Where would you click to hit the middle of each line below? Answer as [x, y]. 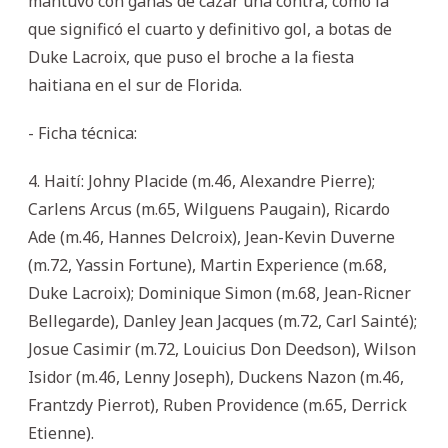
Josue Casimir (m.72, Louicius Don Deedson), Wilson [222, 348]
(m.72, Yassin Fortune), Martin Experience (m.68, [207, 264]
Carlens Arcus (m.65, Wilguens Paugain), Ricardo [209, 208]
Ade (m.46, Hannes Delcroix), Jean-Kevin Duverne [211, 236]
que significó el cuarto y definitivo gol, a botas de [210, 28]
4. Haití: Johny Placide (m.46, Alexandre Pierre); [201, 180]
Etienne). [61, 432]
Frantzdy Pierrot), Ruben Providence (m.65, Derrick [217, 404]
